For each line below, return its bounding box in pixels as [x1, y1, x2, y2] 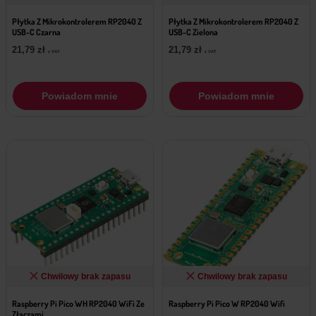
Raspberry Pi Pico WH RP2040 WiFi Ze [12, 298, 145, 309]
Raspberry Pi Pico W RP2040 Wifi [168, 298, 285, 309]
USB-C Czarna [12, 26, 61, 37]
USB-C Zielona [168, 26, 218, 37]
